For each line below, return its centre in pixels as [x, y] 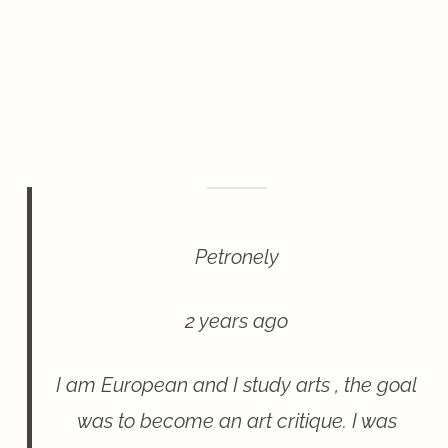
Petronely [236, 256]
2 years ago [236, 320]
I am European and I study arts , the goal [236, 384]
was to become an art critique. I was [236, 420]
